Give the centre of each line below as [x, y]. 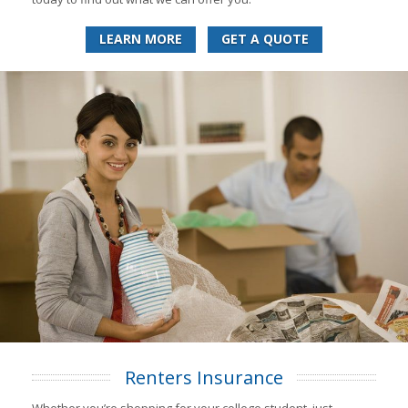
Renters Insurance [204, 378]
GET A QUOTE [265, 38]
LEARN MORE [141, 38]
